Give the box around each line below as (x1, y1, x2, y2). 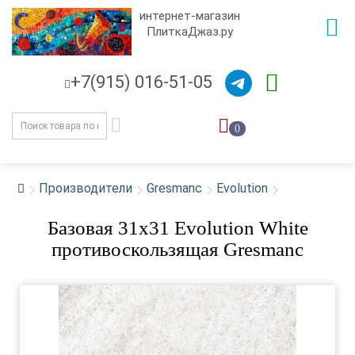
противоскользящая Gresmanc (52, 239, 303, 260)
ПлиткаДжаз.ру (147, 25, 234, 39)
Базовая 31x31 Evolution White (47, 217, 308, 239)
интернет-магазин (139, 9, 241, 23)
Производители (39, 181, 132, 196)
